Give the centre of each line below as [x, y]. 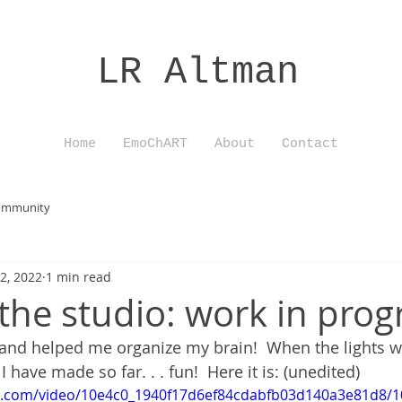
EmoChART [155, 144]
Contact [310, 144]
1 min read [79, 276]
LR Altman [197, 73]
